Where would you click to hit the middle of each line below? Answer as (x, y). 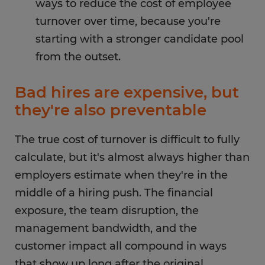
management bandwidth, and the (106, 228)
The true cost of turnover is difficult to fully (127, 140)
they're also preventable (111, 110)
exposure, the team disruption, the (107, 211)
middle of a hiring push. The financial (114, 193)
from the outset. (78, 57)
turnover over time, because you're (128, 21)
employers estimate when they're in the (121, 175)
